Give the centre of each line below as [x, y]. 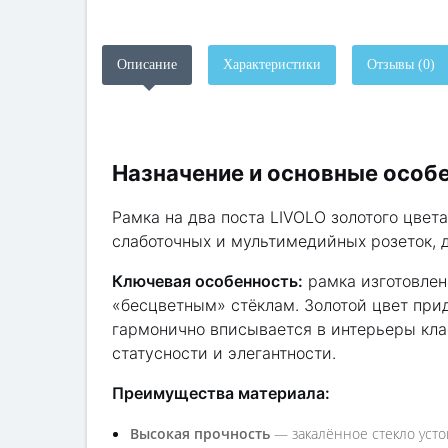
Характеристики [272, 64]
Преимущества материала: [221, 393]
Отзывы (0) [401, 64]
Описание [147, 64]
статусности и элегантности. [224, 353]
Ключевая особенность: [207, 281]
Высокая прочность [200, 433]
